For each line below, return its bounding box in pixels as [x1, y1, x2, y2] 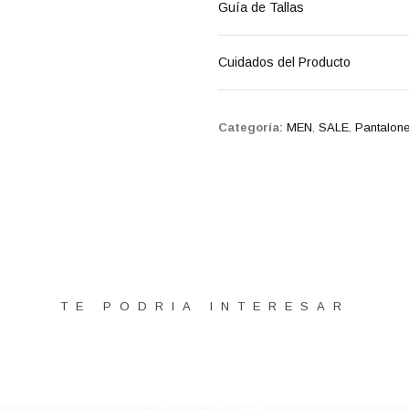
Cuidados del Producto [218, 54, 351, 69]
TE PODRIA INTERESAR [59, 299, 350, 313]
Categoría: [218, 120, 283, 134]
